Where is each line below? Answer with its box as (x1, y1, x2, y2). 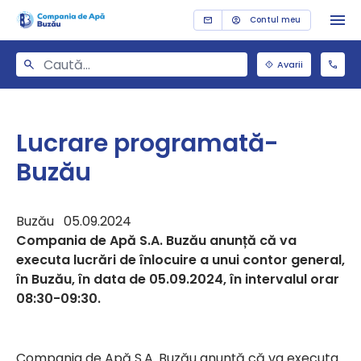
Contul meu (250, 14, 301, 26)
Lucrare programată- (16, 127, 279, 160)
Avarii (277, 57, 303, 71)
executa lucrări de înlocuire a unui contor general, (16, 251, 345, 269)
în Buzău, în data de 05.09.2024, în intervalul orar (16, 270, 339, 288)
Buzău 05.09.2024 (16, 212, 131, 230)
